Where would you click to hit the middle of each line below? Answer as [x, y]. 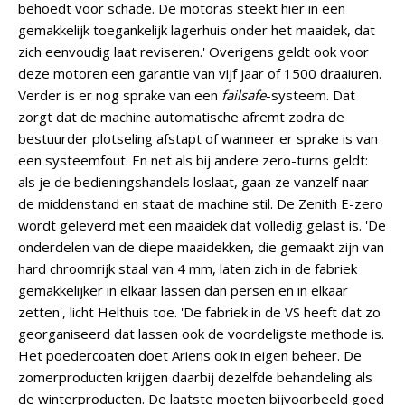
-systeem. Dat [311, 95]
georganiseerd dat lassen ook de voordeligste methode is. [201, 334]
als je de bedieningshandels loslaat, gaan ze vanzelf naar [193, 182]
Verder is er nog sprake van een [120, 95]
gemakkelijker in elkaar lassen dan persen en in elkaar [183, 290]
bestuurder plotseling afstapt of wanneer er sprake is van [198, 138]
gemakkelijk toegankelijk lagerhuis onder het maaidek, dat [197, 30]
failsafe [244, 95]
